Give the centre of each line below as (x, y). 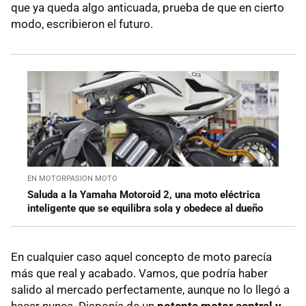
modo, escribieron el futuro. (82, 24)
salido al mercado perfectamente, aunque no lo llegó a (150, 289)
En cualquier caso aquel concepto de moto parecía (141, 256)
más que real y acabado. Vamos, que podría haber (139, 273)
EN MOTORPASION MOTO (72, 178)
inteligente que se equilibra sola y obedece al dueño (145, 208)
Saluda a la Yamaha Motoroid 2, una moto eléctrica (144, 194)
